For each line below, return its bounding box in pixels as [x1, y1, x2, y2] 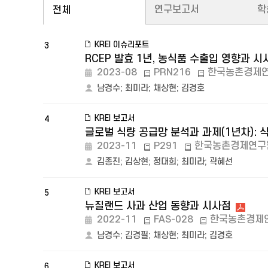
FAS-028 [154, 214, 193, 225]
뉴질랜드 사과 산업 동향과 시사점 [85, 200, 231, 212]
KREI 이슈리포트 [95, 40, 149, 49]
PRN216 [154, 67, 191, 78]
